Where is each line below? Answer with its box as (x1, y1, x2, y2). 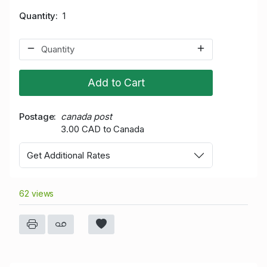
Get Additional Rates (27, 149, 110, 161)
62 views (19, 188, 54, 199)
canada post (61, 110, 112, 122)
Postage (19, 110, 54, 122)
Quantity (19, 10, 56, 21)
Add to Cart (87, 76, 145, 89)
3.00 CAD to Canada (61, 123, 144, 135)
